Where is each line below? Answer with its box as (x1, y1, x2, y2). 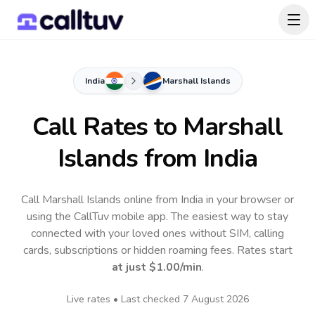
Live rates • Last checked (66, 292, 183, 306)
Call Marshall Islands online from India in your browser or (21, 192, 294, 207)
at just (111, 259, 149, 275)
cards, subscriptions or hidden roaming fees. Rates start (22, 243, 292, 258)
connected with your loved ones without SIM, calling (31, 226, 284, 241)
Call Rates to (32, 110, 184, 144)
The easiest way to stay (171, 209, 288, 224)
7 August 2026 (182, 292, 249, 306)
